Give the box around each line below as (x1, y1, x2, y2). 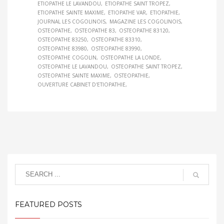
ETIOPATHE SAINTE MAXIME (37, 8, 104, 16)
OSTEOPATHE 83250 (37, 35, 87, 43)
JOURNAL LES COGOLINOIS (37, 17, 105, 25)
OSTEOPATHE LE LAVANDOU (37, 62, 107, 70)
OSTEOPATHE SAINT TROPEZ (111, 62, 181, 70)
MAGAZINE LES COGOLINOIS (109, 17, 181, 25)
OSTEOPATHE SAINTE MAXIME (37, 71, 110, 79)
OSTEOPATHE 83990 (91, 44, 140, 52)
